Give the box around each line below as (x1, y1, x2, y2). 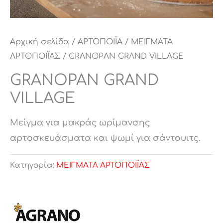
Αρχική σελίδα (10, 37, 69, 47)
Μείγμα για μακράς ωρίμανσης (10, 118, 150, 128)
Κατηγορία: (10, 161, 56, 170)
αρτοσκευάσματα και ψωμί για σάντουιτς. (10, 133, 201, 143)
